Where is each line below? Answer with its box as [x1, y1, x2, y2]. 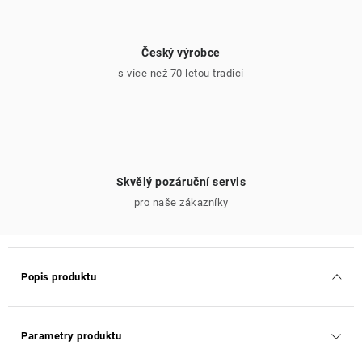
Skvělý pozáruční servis [116, 175, 246, 188]
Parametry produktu [21, 330, 121, 342]
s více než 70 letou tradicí [118, 67, 244, 79]
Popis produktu [21, 271, 96, 283]
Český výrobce [141, 46, 221, 59]
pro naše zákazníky [133, 196, 229, 208]
